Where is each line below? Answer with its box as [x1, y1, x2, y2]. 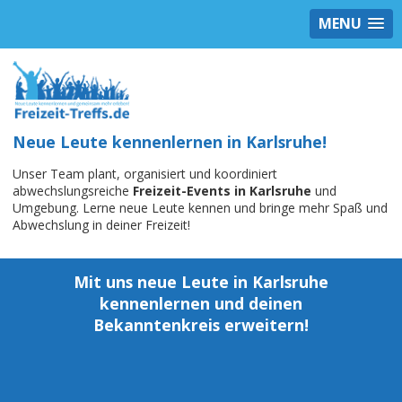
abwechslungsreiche [13, 182, 133, 200]
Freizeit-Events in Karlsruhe [133, 182, 311, 200]
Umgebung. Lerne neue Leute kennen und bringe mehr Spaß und [13, 199, 388, 217]
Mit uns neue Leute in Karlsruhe [74, 271, 328, 293]
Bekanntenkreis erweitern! [93, 314, 309, 336]
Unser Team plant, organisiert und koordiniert [13, 165, 277, 183]
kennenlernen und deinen [100, 293, 302, 315]
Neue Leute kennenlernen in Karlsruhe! [13, 131, 327, 153]
